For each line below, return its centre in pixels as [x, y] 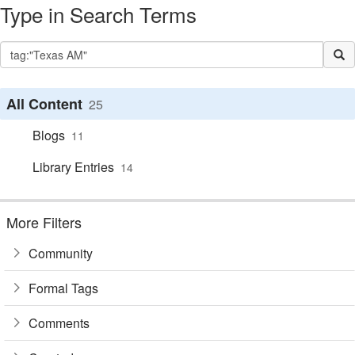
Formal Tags [63, 288]
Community [61, 253]
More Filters [44, 222]
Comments [59, 323]
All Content [44, 104]
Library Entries [73, 167]
